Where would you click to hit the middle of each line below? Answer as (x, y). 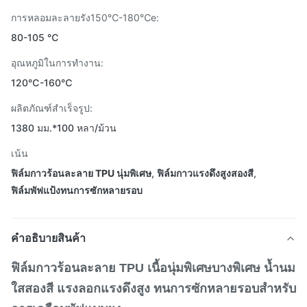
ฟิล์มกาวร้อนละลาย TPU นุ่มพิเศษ (81, 173)
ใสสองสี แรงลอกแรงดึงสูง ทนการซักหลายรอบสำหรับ (153, 288)
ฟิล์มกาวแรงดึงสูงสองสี (205, 173)
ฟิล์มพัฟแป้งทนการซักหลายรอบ (77, 190)
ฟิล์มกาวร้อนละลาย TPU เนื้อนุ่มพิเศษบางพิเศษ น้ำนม (153, 268)
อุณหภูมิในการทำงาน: (57, 63)
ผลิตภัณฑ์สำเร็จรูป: (52, 108)
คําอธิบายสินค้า (48, 238)
